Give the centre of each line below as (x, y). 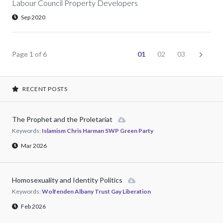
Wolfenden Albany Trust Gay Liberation (96, 191)
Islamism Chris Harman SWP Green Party (98, 131)
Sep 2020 (33, 17)
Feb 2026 (33, 206)
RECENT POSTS (45, 89)
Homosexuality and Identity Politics (68, 180)
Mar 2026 (34, 146)
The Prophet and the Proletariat (63, 119)
